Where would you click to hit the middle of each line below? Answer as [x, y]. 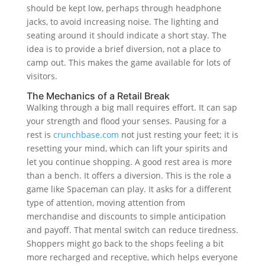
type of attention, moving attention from [106, 202]
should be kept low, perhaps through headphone [124, 8]
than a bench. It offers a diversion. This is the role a [129, 175]
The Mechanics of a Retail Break [98, 96]
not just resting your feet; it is [178, 134]
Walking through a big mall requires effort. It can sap [132, 107]
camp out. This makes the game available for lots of [128, 62]
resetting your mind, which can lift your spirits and [127, 148]
